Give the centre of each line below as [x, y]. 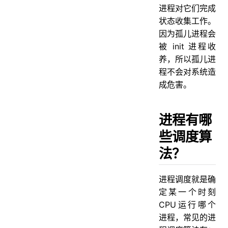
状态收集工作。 [187, 21]
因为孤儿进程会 [187, 33]
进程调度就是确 [187, 179]
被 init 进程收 [187, 46]
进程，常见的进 [187, 217]
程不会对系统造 [187, 72]
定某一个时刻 [187, 192]
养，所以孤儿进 [187, 59]
